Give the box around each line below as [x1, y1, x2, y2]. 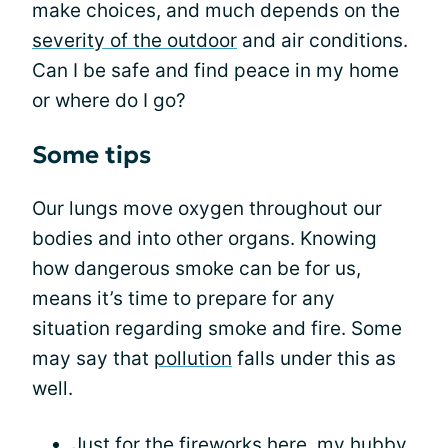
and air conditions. [237, 28, 408, 52]
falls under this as [232, 346, 396, 370]
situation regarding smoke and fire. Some [32, 316, 402, 340]
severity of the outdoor [32, 28, 237, 52]
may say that [32, 346, 154, 370]
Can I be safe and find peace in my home [32, 58, 399, 82]
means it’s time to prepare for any [32, 286, 335, 310]
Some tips [32, 139, 151, 170]
